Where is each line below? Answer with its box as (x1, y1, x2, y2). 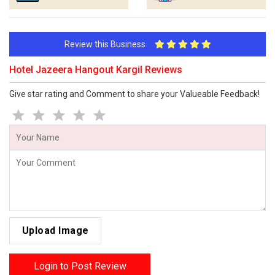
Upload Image (21, 225, 89, 236)
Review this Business (64, 39, 155, 49)
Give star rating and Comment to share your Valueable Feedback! (9, 89, 260, 99)
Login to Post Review (33, 260, 126, 272)
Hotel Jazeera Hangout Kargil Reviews (9, 64, 182, 76)
